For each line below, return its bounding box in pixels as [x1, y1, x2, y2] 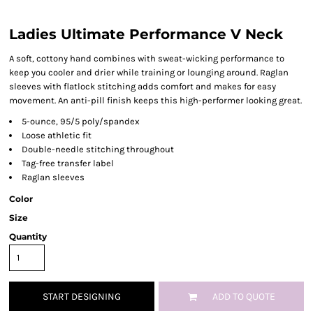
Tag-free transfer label [22, 158, 114, 168]
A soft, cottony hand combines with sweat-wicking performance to [9, 53, 284, 64]
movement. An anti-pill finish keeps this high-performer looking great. [9, 95, 302, 105]
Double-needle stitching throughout [22, 144, 174, 154]
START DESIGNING [43, 291, 121, 303]
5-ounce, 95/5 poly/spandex [22, 116, 140, 126]
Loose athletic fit [22, 130, 92, 140]
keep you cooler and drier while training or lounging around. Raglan [9, 67, 289, 78]
